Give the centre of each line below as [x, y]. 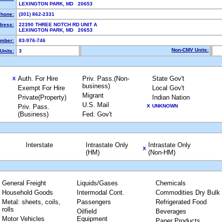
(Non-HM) [162, 152]
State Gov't [168, 79]
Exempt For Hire [41, 88]
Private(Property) [42, 97]
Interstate [39, 145]
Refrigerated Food [181, 202]
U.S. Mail [95, 105]
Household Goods [27, 193]
